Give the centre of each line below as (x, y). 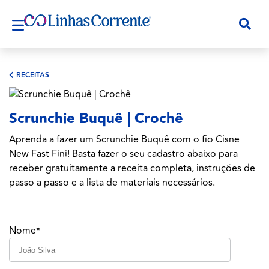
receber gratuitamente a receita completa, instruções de (132, 168)
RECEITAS (33, 75)
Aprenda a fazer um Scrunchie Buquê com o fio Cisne (124, 140)
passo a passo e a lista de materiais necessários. (112, 183)
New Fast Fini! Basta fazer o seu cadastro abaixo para (123, 154)
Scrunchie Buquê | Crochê (96, 119)
